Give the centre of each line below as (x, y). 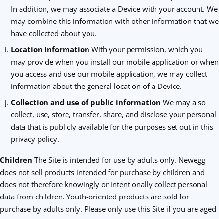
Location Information (51, 49)
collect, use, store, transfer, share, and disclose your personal (113, 114)
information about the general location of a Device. (96, 86)
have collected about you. (54, 33)
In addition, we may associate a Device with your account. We (114, 9)
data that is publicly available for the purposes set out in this (112, 127)
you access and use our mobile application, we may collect (109, 74)
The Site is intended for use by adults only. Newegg (119, 160)
